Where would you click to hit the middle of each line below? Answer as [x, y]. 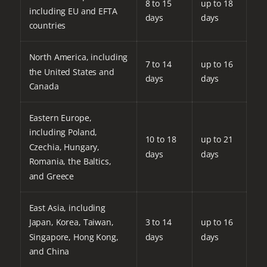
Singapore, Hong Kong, [74, 237]
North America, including [78, 57]
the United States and [72, 72]
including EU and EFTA [73, 11]
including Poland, [63, 132]
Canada [44, 86]
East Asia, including [67, 208]
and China [49, 252]
